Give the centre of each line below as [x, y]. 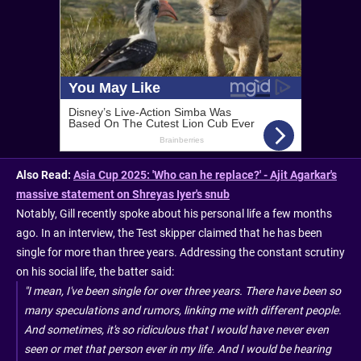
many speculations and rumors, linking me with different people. [183, 310]
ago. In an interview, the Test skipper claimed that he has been [169, 232]
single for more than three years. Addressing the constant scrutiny [180, 252]
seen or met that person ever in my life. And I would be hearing [178, 349]
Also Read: [45, 174]
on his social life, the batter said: [95, 271]
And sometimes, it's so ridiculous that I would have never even [176, 329]
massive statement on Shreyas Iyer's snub [123, 194]
